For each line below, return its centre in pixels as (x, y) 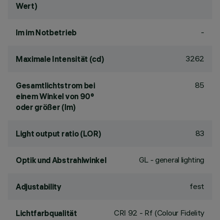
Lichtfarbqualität (46, 213)
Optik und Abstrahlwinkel (61, 160)
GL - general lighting (171, 160)
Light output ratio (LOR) (58, 134)
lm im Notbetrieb (46, 32)
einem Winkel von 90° (55, 96)
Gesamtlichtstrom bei (55, 85)
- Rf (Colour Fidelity (171, 213)
